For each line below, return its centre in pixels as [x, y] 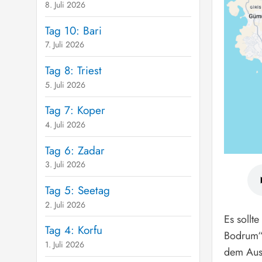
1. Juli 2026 [64, 244]
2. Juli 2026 [65, 204]
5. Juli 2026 [65, 85]
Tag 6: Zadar [75, 150]
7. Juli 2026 [64, 45]
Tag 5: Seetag [77, 191]
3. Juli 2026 [65, 165]
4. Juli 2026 [65, 125]
